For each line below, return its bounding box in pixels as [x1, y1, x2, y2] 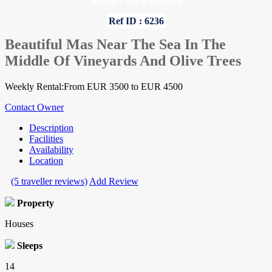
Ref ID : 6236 [108, 16, 164, 26]
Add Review [89, 176, 138, 187]
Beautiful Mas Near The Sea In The [5, 36, 226, 53]
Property [17, 198, 54, 209]
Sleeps [17, 240, 42, 251]
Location [29, 155, 63, 166]
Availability [29, 144, 73, 155]
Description [29, 123, 73, 134]
